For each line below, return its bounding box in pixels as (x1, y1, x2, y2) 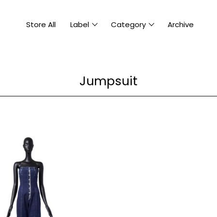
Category (111, 19, 146, 30)
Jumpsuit (79, 72, 138, 90)
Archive (168, 19, 194, 30)
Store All (26, 19, 56, 30)
